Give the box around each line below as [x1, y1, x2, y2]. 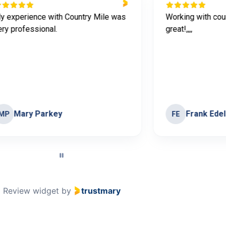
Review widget [3, 185, 59, 196]
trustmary [81, 185, 121, 196]
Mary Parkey [14, 108, 63, 119]
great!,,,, [165, 24, 193, 34]
